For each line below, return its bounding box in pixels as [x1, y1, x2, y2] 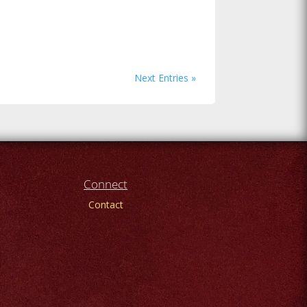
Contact [88, 198, 123, 212]
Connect [84, 176, 128, 193]
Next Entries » [134, 71, 196, 84]
